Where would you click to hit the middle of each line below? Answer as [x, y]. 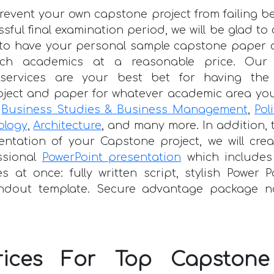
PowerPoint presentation [112, 157]
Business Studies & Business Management [124, 109]
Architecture [68, 125]
